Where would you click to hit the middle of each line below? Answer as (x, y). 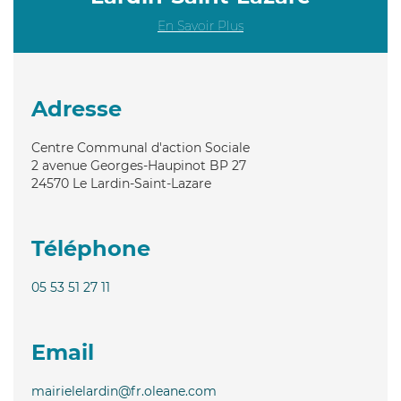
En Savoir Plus (200, 26)
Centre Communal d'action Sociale (141, 147)
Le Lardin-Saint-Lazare (142, 183)
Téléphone (91, 248)
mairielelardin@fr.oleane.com (124, 391)
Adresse (77, 108)
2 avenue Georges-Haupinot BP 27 (139, 165)
